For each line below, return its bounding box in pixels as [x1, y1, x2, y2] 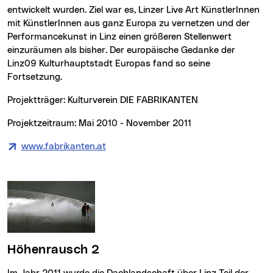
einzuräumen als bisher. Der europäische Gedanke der [7, 46, 235, 55]
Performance [7, 32, 63, 42]
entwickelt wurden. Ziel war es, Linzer [7, 5, 166, 15]
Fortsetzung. [7, 73, 62, 82]
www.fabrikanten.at [21, 142, 106, 152]
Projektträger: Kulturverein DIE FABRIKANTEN [13, 96, 198, 105]
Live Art [166, 5, 201, 15]
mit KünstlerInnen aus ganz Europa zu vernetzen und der [7, 19, 250, 29]
